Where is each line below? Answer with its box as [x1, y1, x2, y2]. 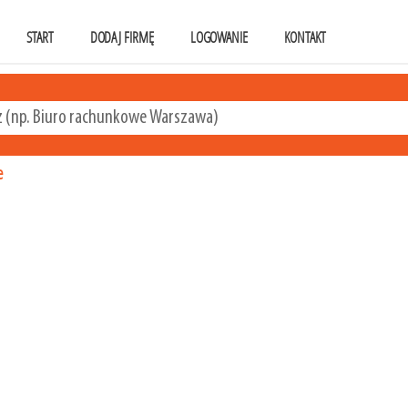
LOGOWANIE [189, 29, 249, 46]
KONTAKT [284, 29, 326, 46]
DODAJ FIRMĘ [89, 29, 154, 46]
